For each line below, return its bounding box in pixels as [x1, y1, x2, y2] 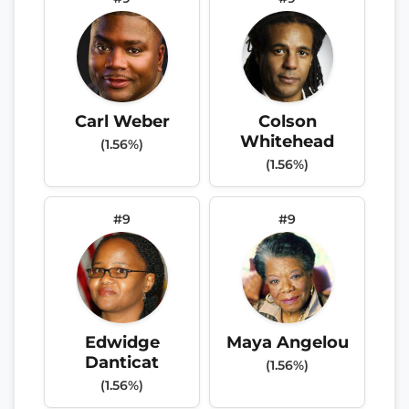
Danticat [85, 351, 159, 372]
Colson [257, 110, 317, 131]
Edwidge [84, 331, 160, 351]
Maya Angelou [225, 331, 349, 351]
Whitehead [240, 131, 334, 151]
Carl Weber [74, 110, 170, 131]
